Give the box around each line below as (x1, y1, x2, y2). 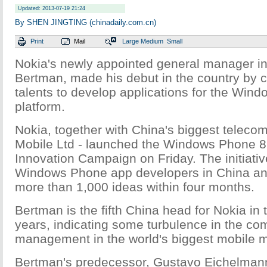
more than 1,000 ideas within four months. (15, 180, 254, 194)
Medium (141, 38, 163, 45)
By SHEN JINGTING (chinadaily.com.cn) (15, 18, 156, 27)
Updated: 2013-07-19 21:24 (18, 5, 85, 11)
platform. (15, 100, 65, 113)
